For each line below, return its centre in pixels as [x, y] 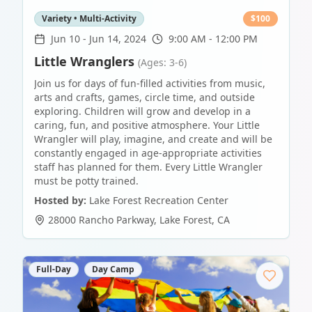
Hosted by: [60, 201]
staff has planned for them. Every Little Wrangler [148, 167]
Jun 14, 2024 [118, 39]
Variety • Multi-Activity [89, 19]
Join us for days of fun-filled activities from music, [150, 84]
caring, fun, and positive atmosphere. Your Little [147, 125]
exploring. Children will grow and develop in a [142, 111]
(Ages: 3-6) [162, 63]
